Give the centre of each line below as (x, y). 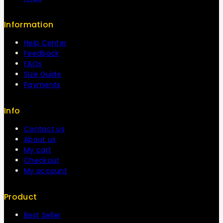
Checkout (42, 160)
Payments (42, 84)
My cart (38, 150)
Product (21, 197)
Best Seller (43, 215)
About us (40, 139)
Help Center (46, 43)
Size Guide (43, 74)
